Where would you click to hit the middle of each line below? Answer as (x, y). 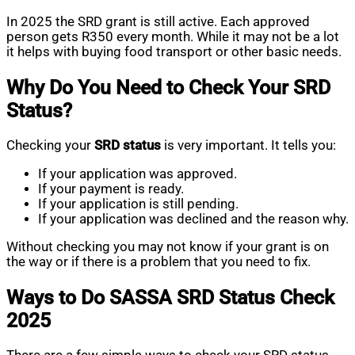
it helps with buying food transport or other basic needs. (174, 52)
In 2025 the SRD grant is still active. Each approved (158, 21)
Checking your (50, 146)
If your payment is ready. (111, 189)
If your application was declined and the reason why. (193, 219)
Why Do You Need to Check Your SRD (168, 87)
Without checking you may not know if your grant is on (168, 247)
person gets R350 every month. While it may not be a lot (173, 36)
